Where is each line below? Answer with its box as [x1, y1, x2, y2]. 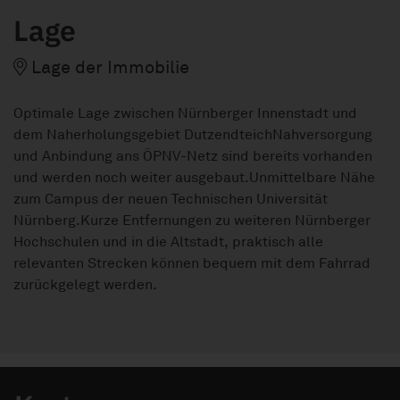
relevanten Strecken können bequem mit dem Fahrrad [13, 254, 371, 272]
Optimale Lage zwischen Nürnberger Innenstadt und [13, 104, 357, 122]
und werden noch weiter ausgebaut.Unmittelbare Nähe [13, 168, 375, 187]
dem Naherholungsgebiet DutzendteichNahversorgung [13, 125, 372, 144]
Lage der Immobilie [27, 55, 189, 79]
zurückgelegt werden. [13, 275, 157, 294]
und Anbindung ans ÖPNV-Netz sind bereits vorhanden [13, 146, 372, 165]
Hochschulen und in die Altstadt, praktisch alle [13, 232, 323, 251]
